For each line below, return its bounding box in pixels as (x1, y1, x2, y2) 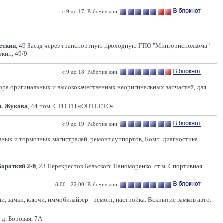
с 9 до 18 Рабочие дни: (62, 69, 119, 75)
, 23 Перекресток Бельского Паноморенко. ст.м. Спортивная (36, 162, 202, 170)
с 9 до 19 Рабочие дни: (62, 121, 119, 127)
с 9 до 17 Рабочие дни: (62, 8, 119, 14)
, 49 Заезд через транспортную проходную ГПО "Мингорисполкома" (16, 42, 210, 49)
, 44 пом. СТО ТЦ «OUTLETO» (28, 102, 114, 110)
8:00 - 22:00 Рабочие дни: (55, 181, 119, 187)
